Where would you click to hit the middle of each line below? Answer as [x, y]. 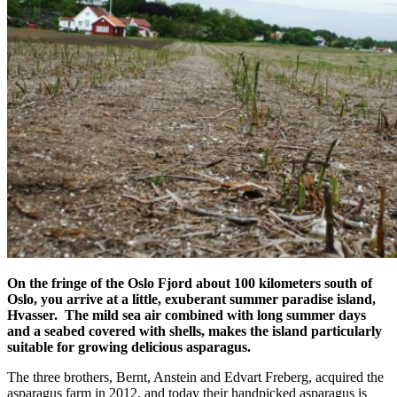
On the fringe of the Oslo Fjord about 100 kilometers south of [190, 283]
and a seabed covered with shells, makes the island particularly [195, 331]
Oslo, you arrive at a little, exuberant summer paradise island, [191, 299]
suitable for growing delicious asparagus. [129, 346]
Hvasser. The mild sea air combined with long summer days [187, 315]
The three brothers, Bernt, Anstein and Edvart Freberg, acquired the [195, 377]
